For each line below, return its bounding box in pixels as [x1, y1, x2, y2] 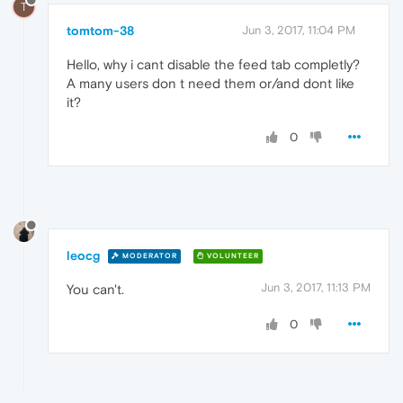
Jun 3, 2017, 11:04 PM [242, 22, 355, 37]
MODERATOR [120, 252, 177, 261]
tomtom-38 [67, 22, 134, 38]
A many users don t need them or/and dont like [67, 75, 354, 91]
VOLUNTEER [204, 252, 259, 261]
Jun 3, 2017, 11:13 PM [261, 280, 371, 294]
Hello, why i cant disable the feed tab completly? [67, 56, 360, 72]
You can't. [67, 281, 124, 297]
